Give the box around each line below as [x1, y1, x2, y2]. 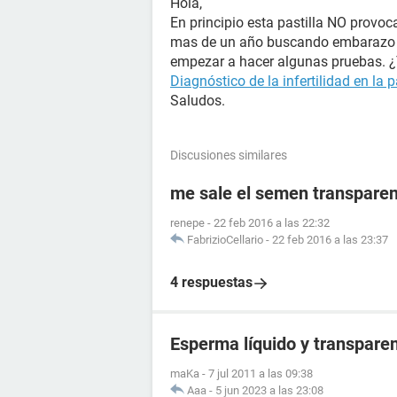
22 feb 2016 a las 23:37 [272, 233, 388, 246]
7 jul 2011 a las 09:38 [208, 367, 313, 380]
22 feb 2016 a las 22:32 [214, 216, 330, 230]
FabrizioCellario [187, 233, 263, 246]
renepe [170, 216, 205, 230]
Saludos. [170, 92, 225, 109]
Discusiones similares [170, 148, 287, 162]
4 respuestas [170, 274, 253, 291]
